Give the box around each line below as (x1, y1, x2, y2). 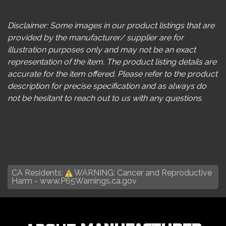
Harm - (12, 176, 40, 186)
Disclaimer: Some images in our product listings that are (8, 20, 214, 30)
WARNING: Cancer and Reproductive (73, 167, 212, 178)
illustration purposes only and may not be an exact (8, 44, 196, 54)
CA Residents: (12, 167, 65, 178)
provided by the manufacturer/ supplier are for (8, 32, 184, 42)
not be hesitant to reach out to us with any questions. (8, 93, 203, 103)
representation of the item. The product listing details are (8, 56, 216, 67)
